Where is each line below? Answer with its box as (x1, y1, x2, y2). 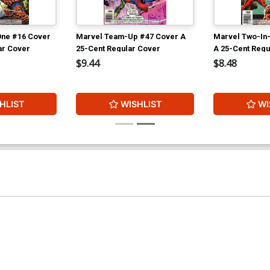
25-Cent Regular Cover (76, 43, 160, 53)
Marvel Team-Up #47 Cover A (76, 31, 186, 41)
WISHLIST (120, 98, 162, 109)
